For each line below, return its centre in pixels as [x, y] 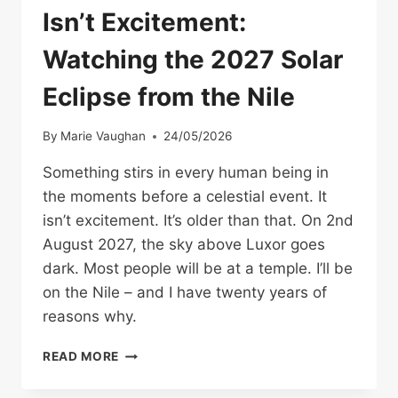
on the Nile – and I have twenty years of [185, 293]
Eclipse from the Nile [169, 96]
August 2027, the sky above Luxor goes [184, 245]
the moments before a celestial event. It [185, 197]
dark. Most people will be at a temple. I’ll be [198, 269]
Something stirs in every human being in [186, 173]
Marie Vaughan [103, 136]
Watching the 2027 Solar [193, 59]
